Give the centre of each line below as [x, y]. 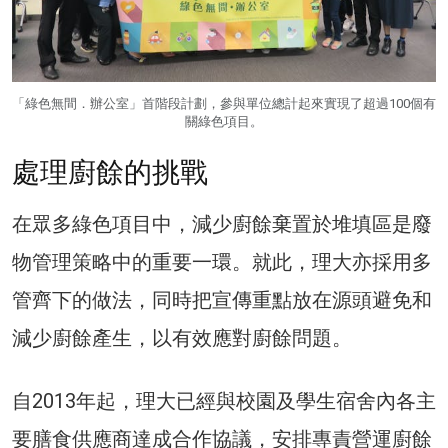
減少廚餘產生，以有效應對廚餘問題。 [182, 337]
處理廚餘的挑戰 [110, 172]
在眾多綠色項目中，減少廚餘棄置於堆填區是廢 [222, 223]
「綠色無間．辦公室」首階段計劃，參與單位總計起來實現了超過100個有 [224, 103]
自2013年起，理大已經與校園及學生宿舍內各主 [224, 400]
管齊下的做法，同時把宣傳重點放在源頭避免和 [222, 299]
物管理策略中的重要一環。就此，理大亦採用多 [222, 261]
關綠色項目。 [224, 121]
